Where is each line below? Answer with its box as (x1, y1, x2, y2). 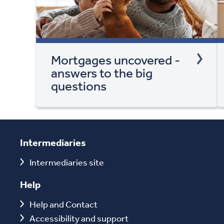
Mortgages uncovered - (51, 51, 180, 67)
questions (51, 77, 107, 93)
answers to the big (51, 64, 153, 80)
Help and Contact (29, 198, 97, 209)
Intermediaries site (29, 156, 104, 167)
